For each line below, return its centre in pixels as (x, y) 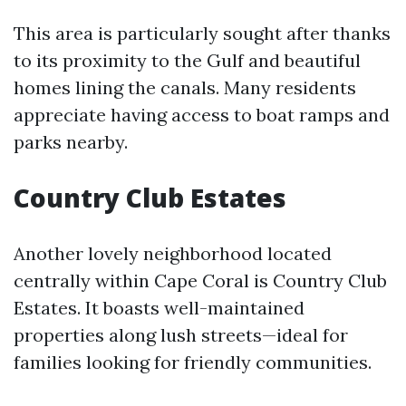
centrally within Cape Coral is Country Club (200, 280)
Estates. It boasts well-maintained (159, 308)
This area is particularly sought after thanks (202, 33)
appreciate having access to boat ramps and (202, 115)
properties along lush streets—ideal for (181, 335)
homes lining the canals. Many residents (185, 87)
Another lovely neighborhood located (173, 253)
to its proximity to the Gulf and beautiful (187, 60)
